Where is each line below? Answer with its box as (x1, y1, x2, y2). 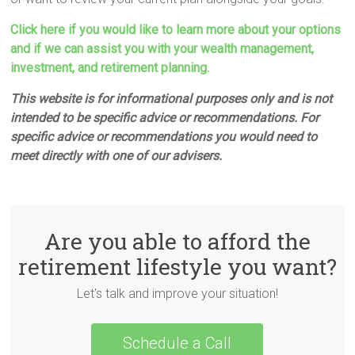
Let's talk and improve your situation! (76, 286, 278, 302)
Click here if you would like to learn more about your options (10, 22, 342, 38)
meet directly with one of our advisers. (10, 148, 223, 164)
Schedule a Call (123, 334, 232, 353)
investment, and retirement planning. (10, 60, 210, 76)
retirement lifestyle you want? (17, 252, 337, 282)
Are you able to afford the (44, 227, 311, 257)
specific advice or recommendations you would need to (10, 129, 318, 145)
